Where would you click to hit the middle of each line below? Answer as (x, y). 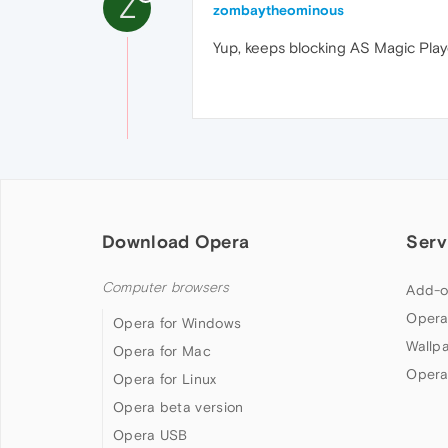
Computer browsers (166, 287)
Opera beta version (178, 407)
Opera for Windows (177, 323)
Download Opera (176, 241)
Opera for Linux (165, 379)
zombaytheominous (278, 10)
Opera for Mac (162, 351)
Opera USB (150, 435)
